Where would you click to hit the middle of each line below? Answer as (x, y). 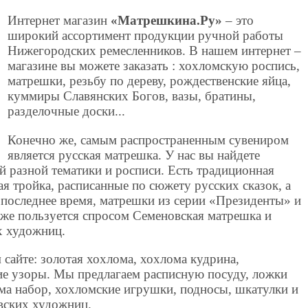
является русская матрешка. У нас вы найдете (134, 155)
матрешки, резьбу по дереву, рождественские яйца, (150, 81)
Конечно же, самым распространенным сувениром (148, 140)
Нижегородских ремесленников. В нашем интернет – (155, 51)
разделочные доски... (67, 111)
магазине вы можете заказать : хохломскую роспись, (154, 66)
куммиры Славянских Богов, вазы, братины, (132, 96)
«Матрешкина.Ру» (167, 21)
